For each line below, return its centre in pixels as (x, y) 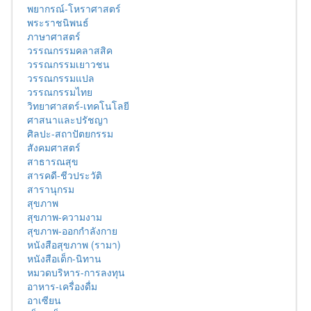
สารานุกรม (51, 189)
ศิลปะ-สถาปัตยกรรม (70, 134)
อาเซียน (44, 300)
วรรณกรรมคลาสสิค (70, 50)
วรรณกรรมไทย (60, 92)
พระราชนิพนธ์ (58, 23)
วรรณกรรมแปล (61, 78)
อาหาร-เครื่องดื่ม (62, 286)
